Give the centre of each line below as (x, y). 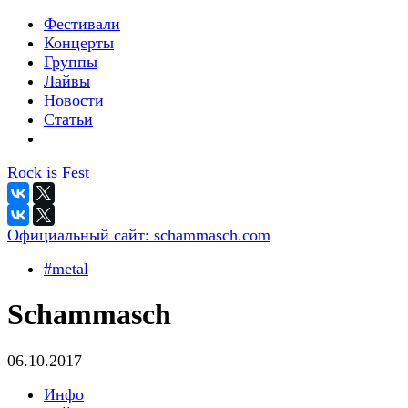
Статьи (68, 119)
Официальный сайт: (81, 235)
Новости (74, 100)
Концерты (79, 43)
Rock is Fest (48, 172)
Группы (71, 62)
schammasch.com (212, 235)
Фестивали (82, 24)
